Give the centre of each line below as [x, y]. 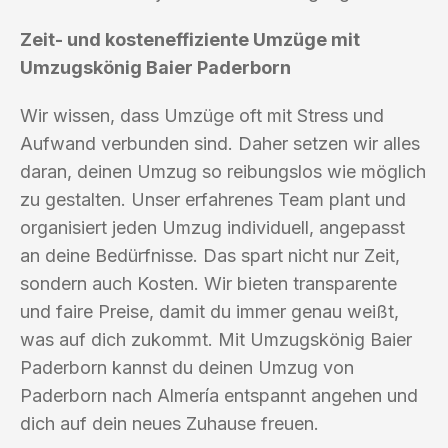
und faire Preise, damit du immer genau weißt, [209, 311]
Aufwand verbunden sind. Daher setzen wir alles [220, 143]
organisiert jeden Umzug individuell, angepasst [212, 227]
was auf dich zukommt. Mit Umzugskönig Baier [216, 339]
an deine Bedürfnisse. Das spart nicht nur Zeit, [210, 255]
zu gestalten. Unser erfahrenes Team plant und [213, 199]
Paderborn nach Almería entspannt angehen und [219, 395]
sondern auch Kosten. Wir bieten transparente [208, 283]
